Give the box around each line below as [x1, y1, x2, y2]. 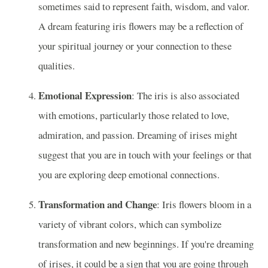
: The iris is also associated [132, 88, 239, 102]
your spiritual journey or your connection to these [38, 38, 232, 53]
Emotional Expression [38, 87, 132, 103]
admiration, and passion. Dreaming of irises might [38, 127, 237, 142]
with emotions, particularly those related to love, [38, 108, 229, 122]
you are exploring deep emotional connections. [38, 167, 220, 181]
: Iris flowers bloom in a [157, 197, 251, 211]
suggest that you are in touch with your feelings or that [38, 147, 252, 162]
